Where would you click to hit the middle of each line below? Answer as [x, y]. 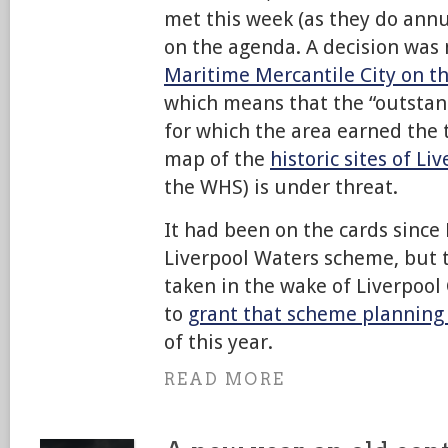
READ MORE [224, 379]
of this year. [218, 342]
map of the [217, 159]
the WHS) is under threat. [281, 187]
